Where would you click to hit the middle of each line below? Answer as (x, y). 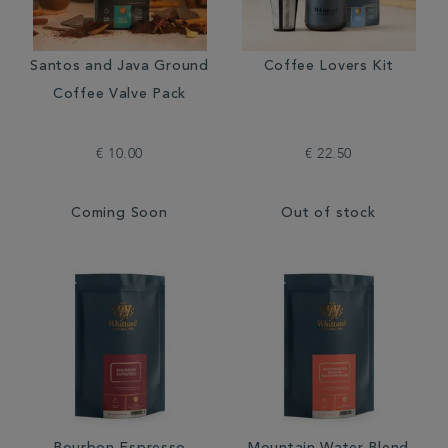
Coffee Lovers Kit (328, 67)
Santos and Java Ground (119, 67)
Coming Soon (119, 214)
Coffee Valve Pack (119, 95)
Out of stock (328, 214)
